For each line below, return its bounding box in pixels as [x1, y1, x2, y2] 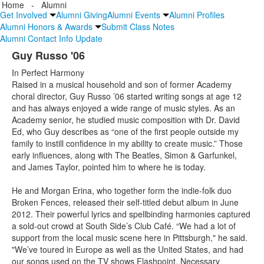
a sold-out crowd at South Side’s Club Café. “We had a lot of [12, 220, 236, 232]
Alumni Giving [56, 9, 107, 21]
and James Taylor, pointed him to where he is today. [12, 161, 206, 173]
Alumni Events [107, 9, 160, 21]
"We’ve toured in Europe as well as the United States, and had [12, 243, 243, 256]
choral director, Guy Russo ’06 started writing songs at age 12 [12, 90, 242, 103]
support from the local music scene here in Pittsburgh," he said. [12, 232, 247, 244]
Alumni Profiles [169, 9, 225, 21]
